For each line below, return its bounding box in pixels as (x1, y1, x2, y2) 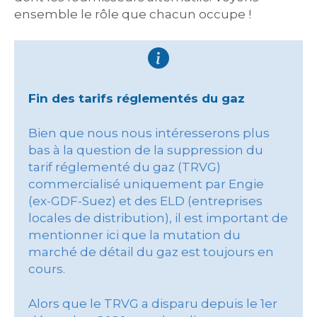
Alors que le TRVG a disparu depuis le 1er (28, 296, 277, 311)
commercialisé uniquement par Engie (28, 177, 264, 191)
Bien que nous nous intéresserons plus (28, 126, 270, 140)
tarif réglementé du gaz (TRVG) (28, 160, 221, 174)
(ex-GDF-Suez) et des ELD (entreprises (28, 194, 263, 208)
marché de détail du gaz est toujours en (28, 245, 274, 259)
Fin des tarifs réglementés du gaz (28, 91, 245, 105)
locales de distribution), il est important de (28, 211, 288, 225)
